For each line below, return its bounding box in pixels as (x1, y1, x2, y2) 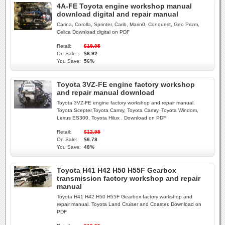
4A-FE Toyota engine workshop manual (57, 2, 192, 10)
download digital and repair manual (57, 10, 178, 18)
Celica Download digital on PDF (57, 29, 130, 35)
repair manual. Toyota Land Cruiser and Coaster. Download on (57, 201, 201, 207)
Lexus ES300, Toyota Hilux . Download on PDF (57, 115, 166, 121)
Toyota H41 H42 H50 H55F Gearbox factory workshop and (57, 194, 192, 199)
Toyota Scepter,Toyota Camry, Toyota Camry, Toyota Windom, (57, 107, 198, 113)
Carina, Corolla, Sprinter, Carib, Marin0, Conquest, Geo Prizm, (57, 22, 199, 27)
